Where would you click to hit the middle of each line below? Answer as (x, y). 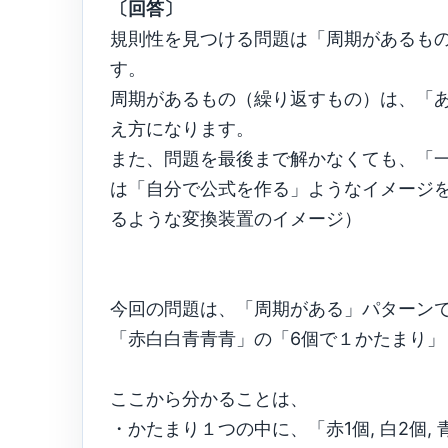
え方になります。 (182, 128)
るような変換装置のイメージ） (236, 218)
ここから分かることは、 (209, 398)
